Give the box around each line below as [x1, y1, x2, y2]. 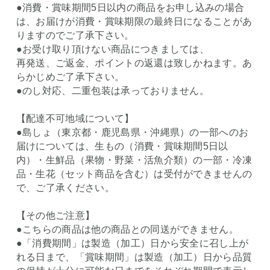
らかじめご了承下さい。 [16, 72, 125, 83]
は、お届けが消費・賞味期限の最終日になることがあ [16, 16, 253, 27]
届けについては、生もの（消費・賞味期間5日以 [16, 141, 228, 152]
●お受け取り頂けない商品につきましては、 [16, 44, 210, 55]
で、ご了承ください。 [16, 183, 115, 193]
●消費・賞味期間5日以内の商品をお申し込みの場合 [16, 2, 245, 13]
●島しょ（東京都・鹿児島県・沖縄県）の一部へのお [16, 127, 249, 138]
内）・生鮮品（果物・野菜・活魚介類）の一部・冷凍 [16, 155, 253, 166]
